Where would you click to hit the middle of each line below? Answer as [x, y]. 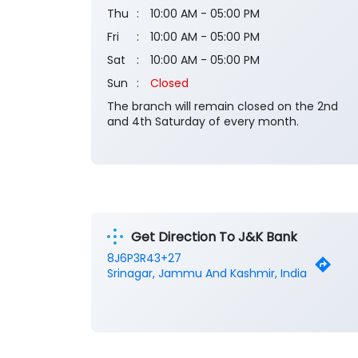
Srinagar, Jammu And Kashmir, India [207, 274]
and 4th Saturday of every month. [203, 122]
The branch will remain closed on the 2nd [223, 107]
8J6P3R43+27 [144, 259]
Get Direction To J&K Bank [214, 237]
